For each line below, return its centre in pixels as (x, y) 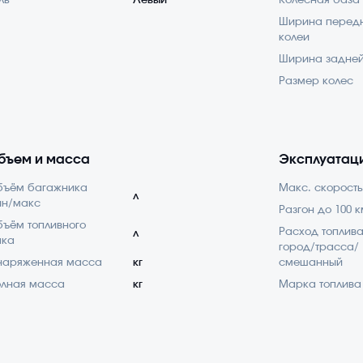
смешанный (311, 263)
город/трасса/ (319, 248)
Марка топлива (320, 285)
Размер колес (316, 81)
